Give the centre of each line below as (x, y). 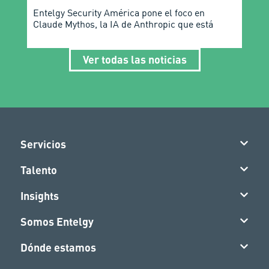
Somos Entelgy (57, 222)
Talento (39, 170)
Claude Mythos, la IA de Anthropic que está (123, 24)
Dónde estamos (59, 248)
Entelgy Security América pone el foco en (119, 12)
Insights (40, 196)
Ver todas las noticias (134, 59)
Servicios (44, 144)
